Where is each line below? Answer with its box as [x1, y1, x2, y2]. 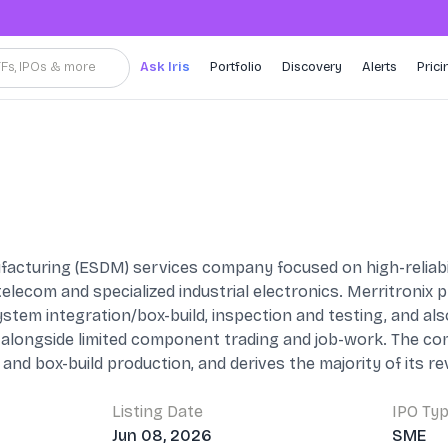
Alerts [362, 59, 397, 75]
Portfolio [210, 59, 262, 75]
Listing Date [112, 402, 203, 421]
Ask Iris [140, 59, 190, 75]
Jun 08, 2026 [112, 426, 212, 445]
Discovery [282, 59, 342, 75]
